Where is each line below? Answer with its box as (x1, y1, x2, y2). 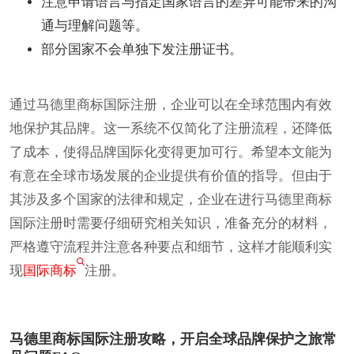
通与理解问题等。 (41, 17, 149, 33)
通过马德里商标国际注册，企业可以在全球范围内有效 (9, 96, 332, 112)
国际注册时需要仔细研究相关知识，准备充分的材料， (9, 215, 332, 231)
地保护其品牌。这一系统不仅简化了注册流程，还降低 (9, 120, 332, 136)
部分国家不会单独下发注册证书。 (41, 41, 243, 57)
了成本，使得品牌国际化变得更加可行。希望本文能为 (9, 144, 332, 160)
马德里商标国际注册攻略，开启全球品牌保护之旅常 (9, 330, 337, 347)
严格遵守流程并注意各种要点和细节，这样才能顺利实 (9, 239, 332, 254)
